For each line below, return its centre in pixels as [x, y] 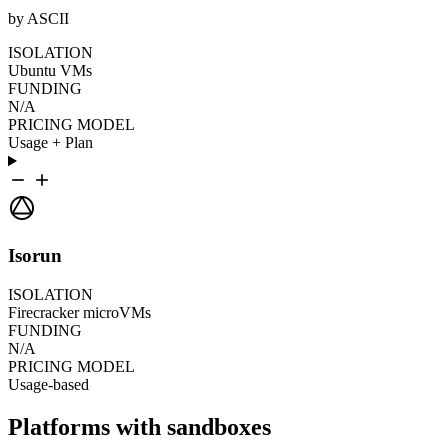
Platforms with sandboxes [139, 426]
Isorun [35, 255]
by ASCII [38, 19]
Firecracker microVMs [79, 312]
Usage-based [48, 384]
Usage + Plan [50, 143]
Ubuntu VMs [50, 71]
